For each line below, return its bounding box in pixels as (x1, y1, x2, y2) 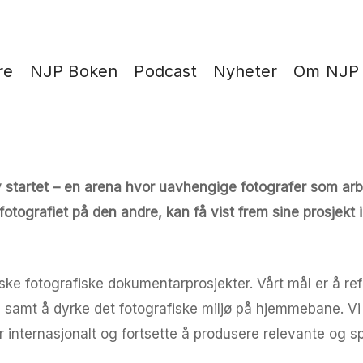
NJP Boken (29, 62, 118, 81)
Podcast (134, 62, 197, 81)
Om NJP (293, 62, 360, 81)
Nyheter (212, 62, 278, 81)
